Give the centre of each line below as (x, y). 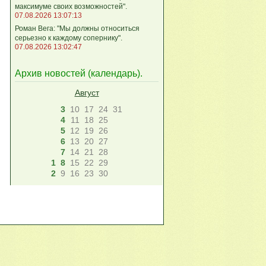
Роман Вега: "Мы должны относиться (77, 28)
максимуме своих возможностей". (71, 6)
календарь (114, 74)
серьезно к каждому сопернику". (69, 38)
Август (87, 93)
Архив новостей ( (53, 74)
